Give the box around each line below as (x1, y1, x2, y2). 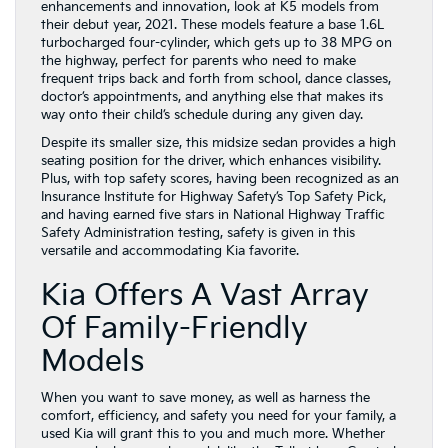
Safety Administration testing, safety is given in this (41, 225, 355, 241)
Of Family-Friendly (41, 311, 308, 347)
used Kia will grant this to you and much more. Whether (41, 426, 385, 442)
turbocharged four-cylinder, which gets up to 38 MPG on (41, 35, 392, 51)
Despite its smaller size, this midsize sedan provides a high (41, 135, 396, 151)
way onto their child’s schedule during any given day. (41, 107, 363, 123)
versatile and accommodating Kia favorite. (41, 243, 299, 259)
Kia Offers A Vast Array (41, 278, 369, 314)
